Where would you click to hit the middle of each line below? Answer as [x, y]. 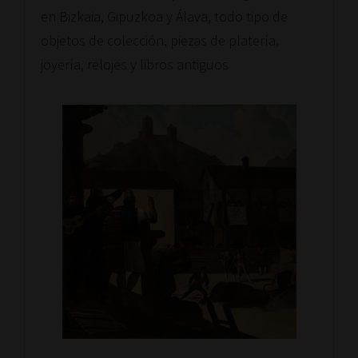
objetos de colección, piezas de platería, [160, 40]
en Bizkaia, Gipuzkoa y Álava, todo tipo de [164, 16]
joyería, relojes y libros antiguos [135, 64]
